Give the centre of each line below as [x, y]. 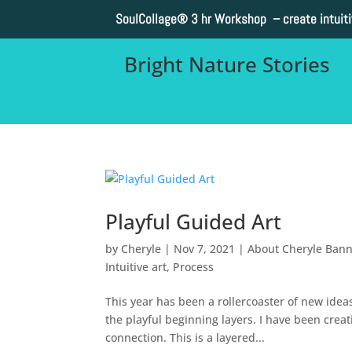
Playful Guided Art [194, 221]
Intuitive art [136, 266]
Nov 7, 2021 [205, 248]
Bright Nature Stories [227, 65]
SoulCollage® [151, 19]
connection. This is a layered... [185, 337]
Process [194, 266]
